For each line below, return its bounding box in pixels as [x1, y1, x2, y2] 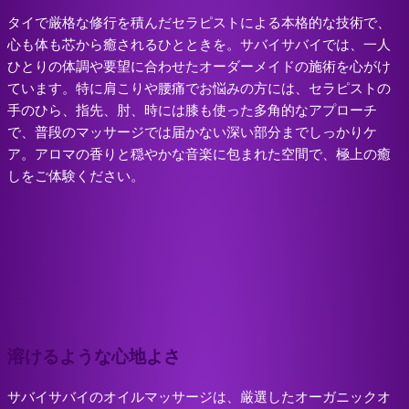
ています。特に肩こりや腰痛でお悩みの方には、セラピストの [7, 81, 391, 97]
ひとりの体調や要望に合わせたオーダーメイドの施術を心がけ [7, 59, 391, 75]
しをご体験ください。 [7, 169, 144, 184]
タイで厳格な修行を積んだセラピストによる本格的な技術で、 [7, 16, 391, 31]
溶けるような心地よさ [7, 347, 181, 367]
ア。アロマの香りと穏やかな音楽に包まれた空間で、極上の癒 [7, 147, 391, 163]
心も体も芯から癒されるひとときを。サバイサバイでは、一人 [7, 37, 391, 53]
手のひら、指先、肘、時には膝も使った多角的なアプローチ [7, 103, 377, 119]
